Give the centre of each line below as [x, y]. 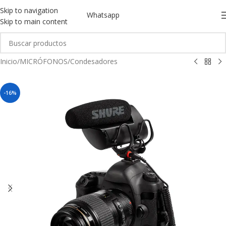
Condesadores [94, 61]
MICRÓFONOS [44, 61]
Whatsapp [103, 15]
